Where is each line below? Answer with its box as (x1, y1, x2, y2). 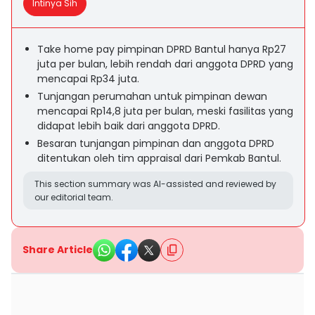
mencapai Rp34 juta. (37, 72, 139, 86)
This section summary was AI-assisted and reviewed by (34, 178, 276, 190)
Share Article (22, 243, 93, 257)
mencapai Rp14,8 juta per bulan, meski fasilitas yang (37, 104, 293, 118)
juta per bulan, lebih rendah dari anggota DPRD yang (37, 57, 293, 71)
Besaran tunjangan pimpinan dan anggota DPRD (37, 136, 274, 150)
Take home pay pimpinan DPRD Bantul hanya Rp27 (37, 42, 286, 56)
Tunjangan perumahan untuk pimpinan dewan (37, 89, 267, 103)
